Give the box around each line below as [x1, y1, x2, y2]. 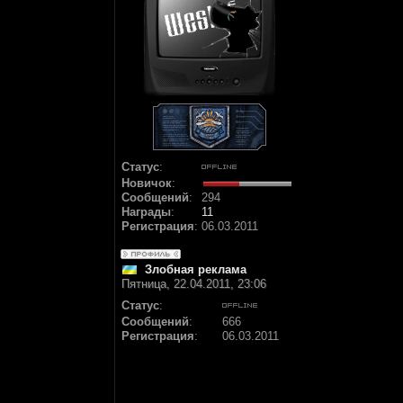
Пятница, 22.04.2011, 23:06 [121, 277, 266, 291]
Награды [121, 205, 171, 219]
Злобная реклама [145, 263, 246, 276]
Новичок [121, 176, 172, 190]
